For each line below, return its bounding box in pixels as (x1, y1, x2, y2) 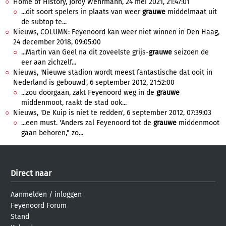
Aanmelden (11, 190, 47, 199)
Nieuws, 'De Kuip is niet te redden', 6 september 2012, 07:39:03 (13, 108, 211, 117)
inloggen (54, 190, 82, 199)
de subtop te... (21, 18, 67, 26)
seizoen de (172, 48, 209, 56)
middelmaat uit (165, 8, 217, 16)
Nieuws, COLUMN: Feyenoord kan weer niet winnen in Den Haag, (13, 28, 219, 36)
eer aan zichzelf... (21, 58, 76, 67)
